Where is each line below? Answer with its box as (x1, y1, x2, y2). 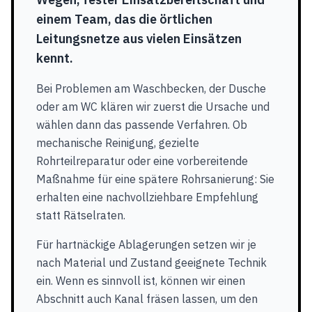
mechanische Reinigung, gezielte (36, 136, 199, 150)
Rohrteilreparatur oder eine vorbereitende (36, 154, 248, 168)
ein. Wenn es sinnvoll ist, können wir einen (36, 274, 245, 288)
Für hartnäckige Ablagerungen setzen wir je (36, 237, 256, 251)
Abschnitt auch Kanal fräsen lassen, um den (36, 292, 258, 306)
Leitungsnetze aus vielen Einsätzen (36, 31, 242, 47)
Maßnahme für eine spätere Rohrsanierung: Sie (36, 172, 274, 186)
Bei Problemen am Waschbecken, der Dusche (36, 81, 266, 95)
